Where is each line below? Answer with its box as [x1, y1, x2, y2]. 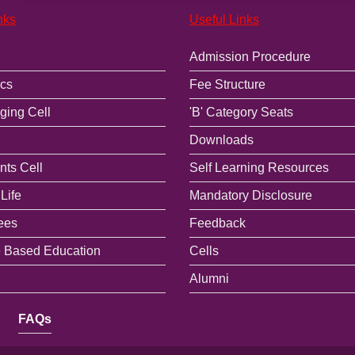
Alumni [189, 271, 229, 285]
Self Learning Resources [189, 160, 329, 174]
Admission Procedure [189, 49, 311, 63]
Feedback [189, 216, 246, 230]
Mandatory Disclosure [189, 188, 312, 202]
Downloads [189, 132, 254, 147]
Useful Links [189, 12, 259, 26]
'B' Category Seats [189, 105, 293, 119]
